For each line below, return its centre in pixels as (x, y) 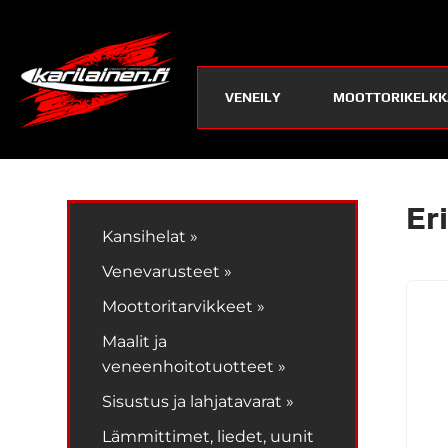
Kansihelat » (150, 236)
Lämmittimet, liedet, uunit (208, 436)
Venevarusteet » (167, 271)
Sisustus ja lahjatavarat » (198, 401)
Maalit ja (135, 341)
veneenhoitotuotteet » (194, 366)
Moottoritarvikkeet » (184, 306)
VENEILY (252, 96)
